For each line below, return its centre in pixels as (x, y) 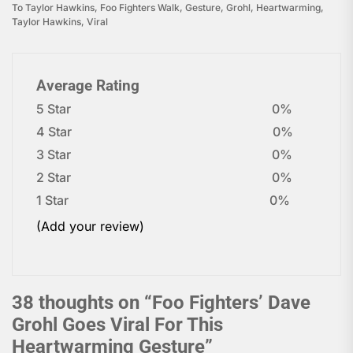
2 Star (54, 178)
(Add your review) (90, 227)
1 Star (52, 201)
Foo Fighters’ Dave (231, 303)
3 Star (54, 155)
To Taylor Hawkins (53, 8)
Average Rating (88, 86)
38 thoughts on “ (82, 303)
